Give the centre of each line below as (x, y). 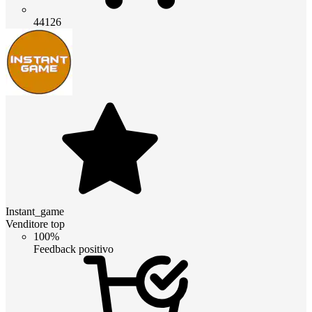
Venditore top (35, 224)
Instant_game (35, 211)
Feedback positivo (73, 249)
